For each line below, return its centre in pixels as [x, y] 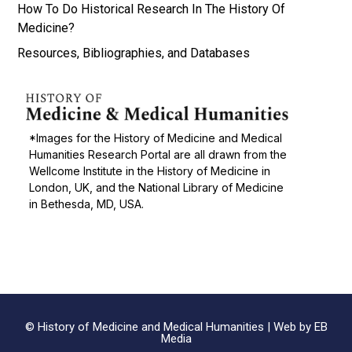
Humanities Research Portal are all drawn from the [158, 154]
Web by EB [300, 326]
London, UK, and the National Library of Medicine [157, 187]
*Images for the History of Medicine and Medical [156, 137]
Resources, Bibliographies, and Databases [134, 53]
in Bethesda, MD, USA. [87, 203]
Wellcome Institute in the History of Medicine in [150, 170]
